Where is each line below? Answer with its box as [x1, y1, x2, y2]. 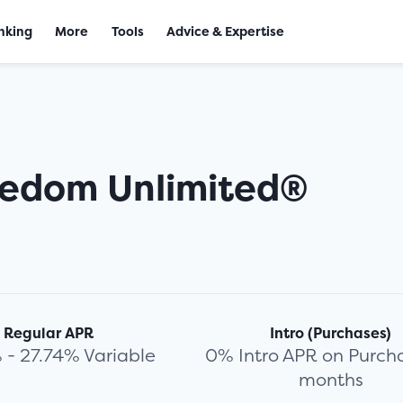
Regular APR [4, 323, 94, 343]
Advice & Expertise [166, 22, 284, 40]
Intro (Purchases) [270, 323, 392, 343]
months [298, 367, 363, 391]
